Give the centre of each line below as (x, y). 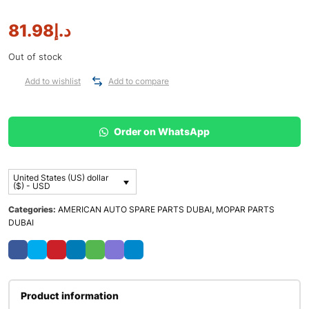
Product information (70, 296)
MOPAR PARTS (245, 210)
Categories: (33, 210)
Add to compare (139, 81)
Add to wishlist (53, 81)
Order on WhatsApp (161, 132)
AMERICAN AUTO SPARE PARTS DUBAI (135, 210)
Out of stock (35, 57)
